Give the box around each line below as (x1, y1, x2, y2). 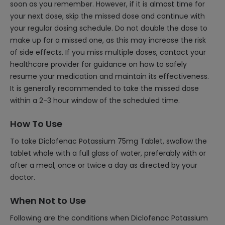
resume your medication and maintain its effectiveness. (10, 71, 209, 81)
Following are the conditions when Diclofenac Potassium (10, 213, 208, 223)
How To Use (10, 118, 62, 130)
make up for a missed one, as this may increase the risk (10, 35, 206, 45)
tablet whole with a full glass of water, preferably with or (10, 148, 206, 158)
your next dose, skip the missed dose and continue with (10, 11, 205, 21)
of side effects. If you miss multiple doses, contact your (10, 47, 206, 57)
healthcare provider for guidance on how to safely (10, 59, 187, 69)
